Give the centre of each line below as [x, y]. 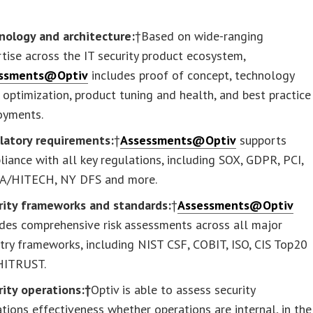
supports [262, 140]
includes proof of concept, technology [191, 75]
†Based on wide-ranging [199, 36]
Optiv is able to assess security [173, 289]
